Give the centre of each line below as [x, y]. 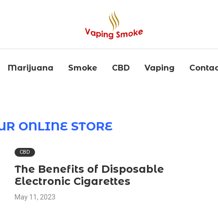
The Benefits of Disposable [89, 169]
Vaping [160, 68]
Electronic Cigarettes [72, 181]
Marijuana [31, 68]
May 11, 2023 [35, 197]
